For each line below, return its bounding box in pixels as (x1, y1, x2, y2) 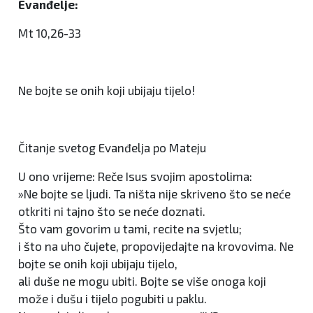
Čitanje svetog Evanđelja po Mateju (18, 140, 206, 154)
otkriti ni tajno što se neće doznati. (18, 204, 205, 218)
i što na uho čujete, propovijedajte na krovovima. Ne (18, 239, 293, 253)
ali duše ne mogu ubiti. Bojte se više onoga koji (18, 274, 266, 288)
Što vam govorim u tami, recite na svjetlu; (18, 221, 242, 235)
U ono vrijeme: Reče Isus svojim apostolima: (18, 169, 252, 183)
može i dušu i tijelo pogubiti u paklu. (18, 291, 207, 305)
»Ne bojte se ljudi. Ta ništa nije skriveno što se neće (18, 187, 291, 201)
